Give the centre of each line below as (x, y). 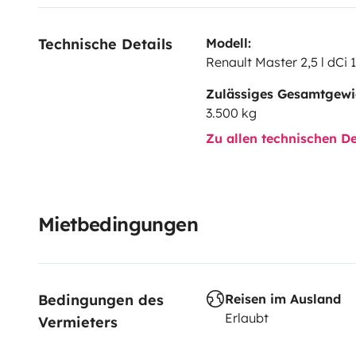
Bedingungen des (103, 300)
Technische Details (105, 44)
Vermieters (78, 322)
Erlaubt (246, 317)
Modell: (228, 43)
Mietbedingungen (118, 224)
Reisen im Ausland (282, 298)
